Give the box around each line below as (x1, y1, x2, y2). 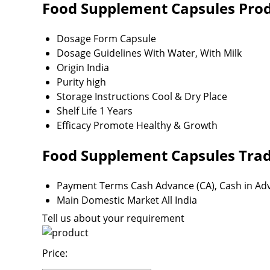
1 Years (99, 104, 133, 118)
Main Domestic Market (57, 193, 159, 207)
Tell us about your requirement (42, 211, 184, 225)
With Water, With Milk (144, 46, 242, 60)
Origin (57, 61, 84, 75)
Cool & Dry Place (152, 90, 227, 104)
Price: (42, 246, 67, 260)
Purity (57, 75, 84, 89)
